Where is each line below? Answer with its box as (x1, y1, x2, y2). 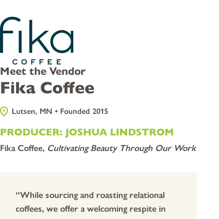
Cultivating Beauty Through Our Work (47, 143, 196, 154)
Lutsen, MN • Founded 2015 (12, 107, 108, 116)
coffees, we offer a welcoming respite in (16, 203, 166, 215)
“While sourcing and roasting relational (16, 190, 165, 201)
